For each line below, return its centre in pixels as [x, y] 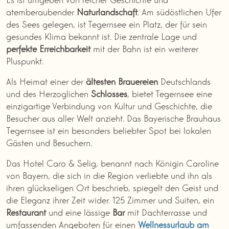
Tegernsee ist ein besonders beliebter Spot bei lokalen [109, 130]
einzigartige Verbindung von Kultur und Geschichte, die [109, 105]
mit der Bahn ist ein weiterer [144, 48]
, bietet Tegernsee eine [170, 93]
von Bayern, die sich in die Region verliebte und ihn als [109, 175]
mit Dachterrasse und [166, 211]
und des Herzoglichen [49, 93]
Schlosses [109, 93]
